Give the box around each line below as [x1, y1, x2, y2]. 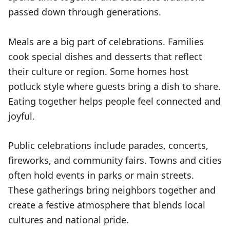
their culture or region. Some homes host [8, 65, 189, 78]
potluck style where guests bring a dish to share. [8, 80, 221, 92]
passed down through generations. [8, 5, 161, 18]
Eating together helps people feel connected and [8, 94, 221, 107]
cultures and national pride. [8, 214, 129, 226]
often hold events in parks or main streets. [8, 169, 194, 182]
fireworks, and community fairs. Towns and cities [8, 154, 222, 167]
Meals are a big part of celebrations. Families [8, 35, 204, 48]
